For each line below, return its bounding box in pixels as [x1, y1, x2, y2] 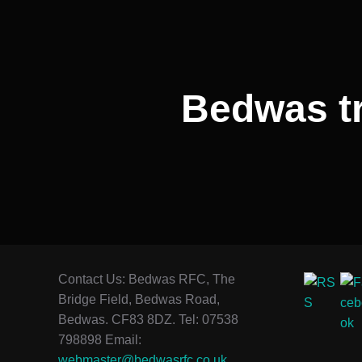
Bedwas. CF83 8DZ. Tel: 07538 [58, 312, 238, 326]
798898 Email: [58, 332, 141, 347]
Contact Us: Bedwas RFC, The [58, 271, 235, 286]
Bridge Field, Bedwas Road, [58, 292, 220, 306]
